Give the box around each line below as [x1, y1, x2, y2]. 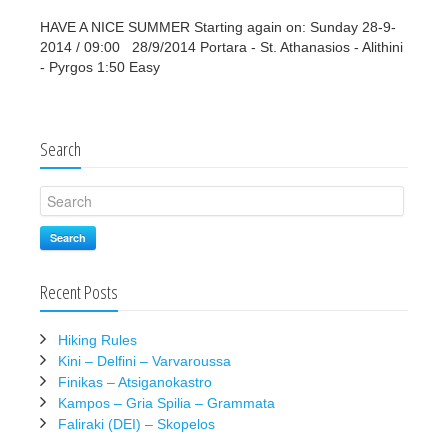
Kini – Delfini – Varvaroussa [58, 353, 231, 370]
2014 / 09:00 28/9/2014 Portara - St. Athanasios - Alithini [40, 39, 403, 56]
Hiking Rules [58, 332, 137, 349]
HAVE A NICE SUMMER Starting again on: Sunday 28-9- [40, 19, 396, 36]
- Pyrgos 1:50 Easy [40, 59, 168, 76]
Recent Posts [40, 280, 118, 305]
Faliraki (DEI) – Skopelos [58, 416, 215, 433]
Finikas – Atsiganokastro [58, 374, 212, 391]
